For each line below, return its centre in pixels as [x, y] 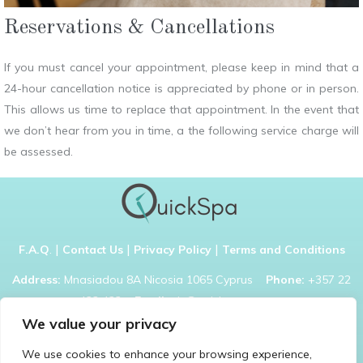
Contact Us [92, 250]
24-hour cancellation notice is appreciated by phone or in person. [181, 89]
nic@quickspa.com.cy [226, 301]
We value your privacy [99, 324]
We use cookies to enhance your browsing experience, [167, 354]
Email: [151, 301]
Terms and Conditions [283, 250]
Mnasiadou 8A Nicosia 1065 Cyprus [163, 280]
